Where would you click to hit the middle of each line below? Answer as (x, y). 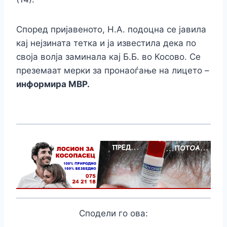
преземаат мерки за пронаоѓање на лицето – (113, 70)
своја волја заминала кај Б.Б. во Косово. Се (108, 56)
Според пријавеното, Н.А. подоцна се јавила (111, 29)
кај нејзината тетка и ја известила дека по (106, 43)
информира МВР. (53, 84)
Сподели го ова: (113, 213)
